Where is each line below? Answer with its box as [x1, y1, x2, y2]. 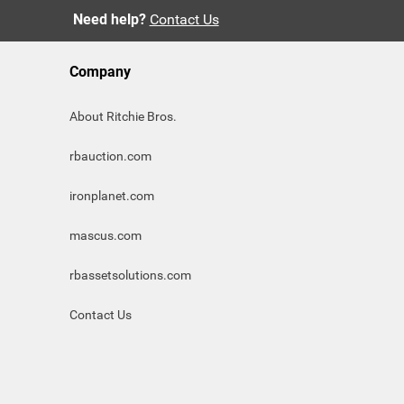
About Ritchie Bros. [69, 109, 177, 124]
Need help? [72, 11, 146, 28]
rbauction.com [69, 149, 151, 163]
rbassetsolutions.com [69, 268, 191, 282]
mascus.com [69, 228, 142, 243]
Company [69, 63, 131, 80]
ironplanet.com [69, 188, 154, 203]
